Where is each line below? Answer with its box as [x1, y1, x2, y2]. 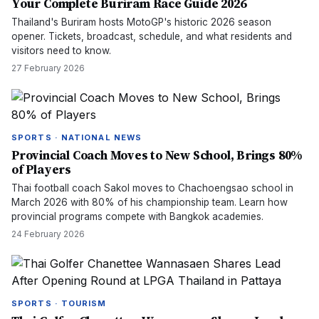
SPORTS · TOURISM [11, 298, 107, 308]
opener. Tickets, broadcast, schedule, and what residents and [11, 31, 292, 42]
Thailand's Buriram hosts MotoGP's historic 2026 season [11, 16, 271, 28]
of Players [11, 161, 71, 178]
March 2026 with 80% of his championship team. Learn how [11, 197, 288, 208]
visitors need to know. [11, 45, 111, 56]
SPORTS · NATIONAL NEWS [11, 132, 142, 142]
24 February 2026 [11, 229, 85, 239]
